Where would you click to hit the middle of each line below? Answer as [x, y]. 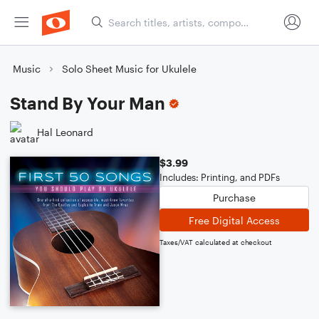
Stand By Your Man [88, 103]
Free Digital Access [234, 220]
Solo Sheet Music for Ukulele [129, 69]
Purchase [234, 197]
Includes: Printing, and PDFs [220, 177]
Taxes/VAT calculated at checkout [216, 242]
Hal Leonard [65, 132]
